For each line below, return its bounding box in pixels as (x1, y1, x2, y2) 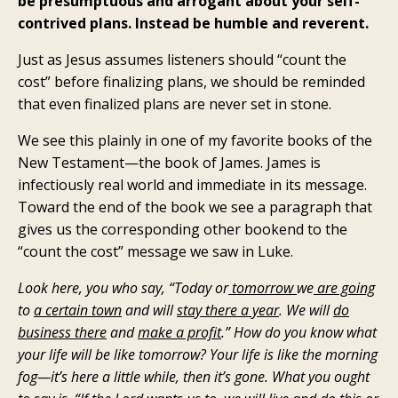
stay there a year (177, 300, 279, 321)
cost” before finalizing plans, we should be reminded (18, 72, 365, 92)
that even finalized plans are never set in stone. (18, 94, 331, 115)
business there (18, 322, 107, 343)
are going (314, 278, 375, 298)
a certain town (34, 300, 122, 321)
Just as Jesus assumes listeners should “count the (18, 50, 346, 70)
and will (122, 300, 177, 321)
